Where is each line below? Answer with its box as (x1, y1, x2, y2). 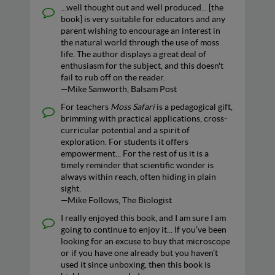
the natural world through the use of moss (61, 37, 219, 47)
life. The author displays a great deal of (61, 48, 206, 59)
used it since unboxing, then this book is (61, 259, 211, 269)
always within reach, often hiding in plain (61, 171, 216, 182)
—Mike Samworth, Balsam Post (61, 83, 177, 94)
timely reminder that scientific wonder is (61, 160, 214, 170)
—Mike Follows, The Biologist (61, 195, 172, 205)
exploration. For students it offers (61, 136, 188, 147)
